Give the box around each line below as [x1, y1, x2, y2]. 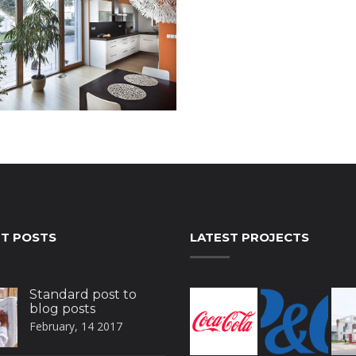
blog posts [29, 301, 95, 317]
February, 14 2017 [29, 319, 122, 335]
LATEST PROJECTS [190, 230, 309, 246]
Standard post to [29, 287, 137, 303]
